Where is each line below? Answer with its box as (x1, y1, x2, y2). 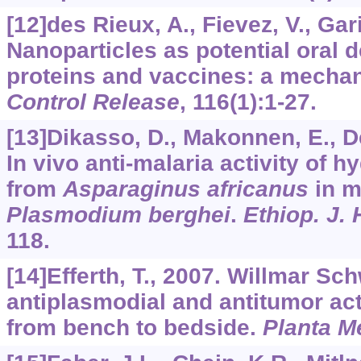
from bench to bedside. (6, 315, 263, 340)
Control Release (6, 89, 180, 114)
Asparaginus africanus (62, 176, 309, 201)
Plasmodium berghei (6, 202, 230, 227)
